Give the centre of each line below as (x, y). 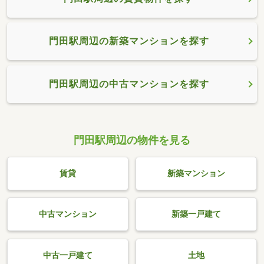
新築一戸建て (197, 214)
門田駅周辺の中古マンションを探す (129, 84)
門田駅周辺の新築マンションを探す (129, 41)
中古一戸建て (67, 256)
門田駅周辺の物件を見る (132, 140)
